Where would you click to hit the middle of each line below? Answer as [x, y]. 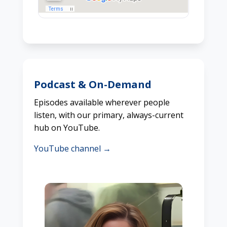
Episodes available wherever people [102, 103]
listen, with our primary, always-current [108, 115]
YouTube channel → [72, 149]
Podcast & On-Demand [92, 85]
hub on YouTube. [67, 128]
